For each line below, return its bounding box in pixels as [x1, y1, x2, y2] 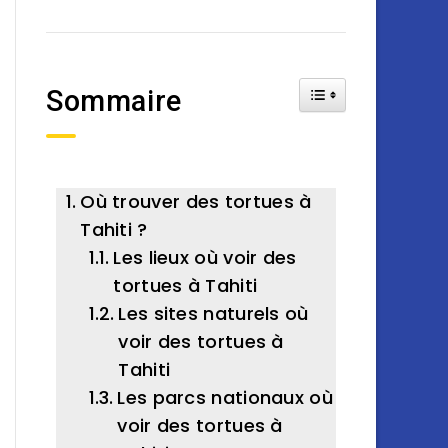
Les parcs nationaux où [117, 385, 333, 410]
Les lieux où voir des [113, 245, 297, 270]
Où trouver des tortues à [80, 189, 312, 214]
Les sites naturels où [118, 301, 309, 326]
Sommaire [46, 84, 182, 118]
